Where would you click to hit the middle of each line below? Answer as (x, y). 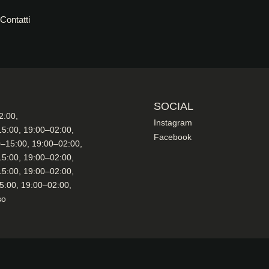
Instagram (173, 122)
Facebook (173, 137)
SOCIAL (174, 106)
